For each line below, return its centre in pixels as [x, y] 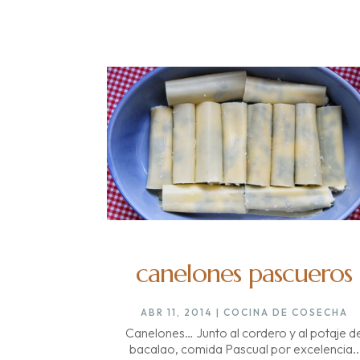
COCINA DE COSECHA [285, 312]
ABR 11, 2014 [176, 312]
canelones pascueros [244, 273]
